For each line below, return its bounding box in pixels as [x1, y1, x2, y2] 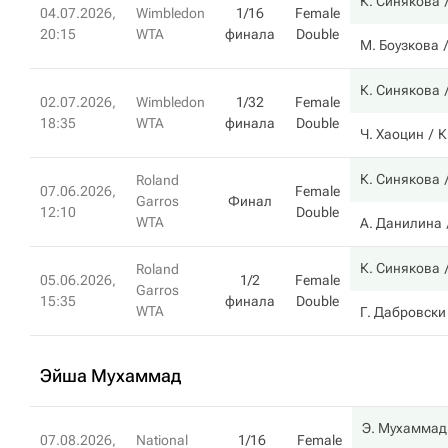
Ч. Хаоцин [360, 126, 424, 142]
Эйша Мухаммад [40, 365, 181, 386]
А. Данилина [360, 215, 442, 231]
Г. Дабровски [360, 304, 446, 320]
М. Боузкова [360, 37, 439, 53]
